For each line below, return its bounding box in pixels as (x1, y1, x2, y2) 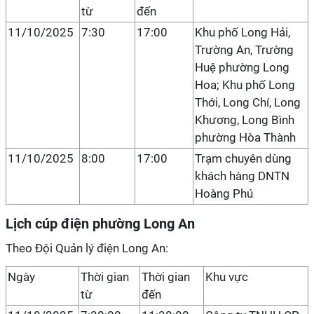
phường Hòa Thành (195, 130, 296, 144)
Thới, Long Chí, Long (195, 95, 301, 109)
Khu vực (205, 270, 248, 284)
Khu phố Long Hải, (195, 25, 290, 39)
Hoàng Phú (195, 186, 253, 200)
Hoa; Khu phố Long (195, 78, 295, 92)
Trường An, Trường (195, 43, 294, 57)
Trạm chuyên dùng (195, 151, 292, 165)
